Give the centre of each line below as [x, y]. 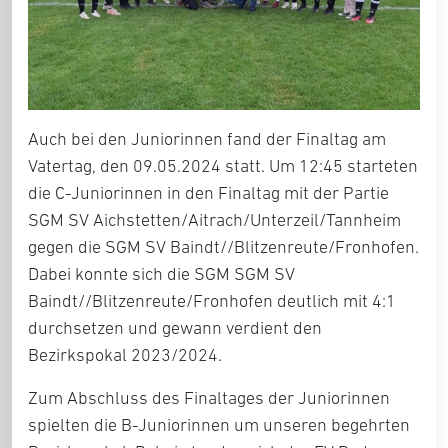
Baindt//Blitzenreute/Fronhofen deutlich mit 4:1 [212, 301]
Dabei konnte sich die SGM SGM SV [161, 274]
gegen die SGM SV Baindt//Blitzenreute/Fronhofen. [223, 247]
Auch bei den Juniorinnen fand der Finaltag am [207, 139]
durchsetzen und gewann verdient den [175, 328]
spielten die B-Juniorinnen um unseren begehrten [219, 425]
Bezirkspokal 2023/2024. [125, 355]
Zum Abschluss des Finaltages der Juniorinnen [209, 398]
